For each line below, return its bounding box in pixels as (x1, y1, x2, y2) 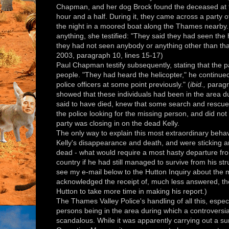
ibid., (190, 80, 205, 89)
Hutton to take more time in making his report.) (56, 187, 207, 196)
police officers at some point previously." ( (56, 80, 190, 89)
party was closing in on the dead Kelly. (56, 119, 179, 128)
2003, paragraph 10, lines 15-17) (56, 51, 163, 60)
